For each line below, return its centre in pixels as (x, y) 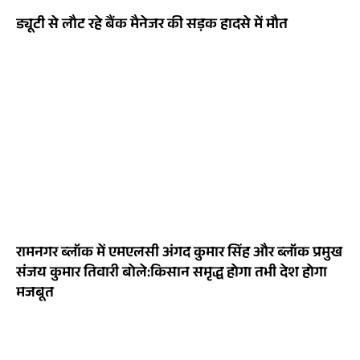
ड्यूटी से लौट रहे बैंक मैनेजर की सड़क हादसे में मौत (152, 26)
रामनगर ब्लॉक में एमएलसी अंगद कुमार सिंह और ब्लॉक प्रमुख (179, 254)
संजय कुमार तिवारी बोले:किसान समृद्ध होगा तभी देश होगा (172, 274)
